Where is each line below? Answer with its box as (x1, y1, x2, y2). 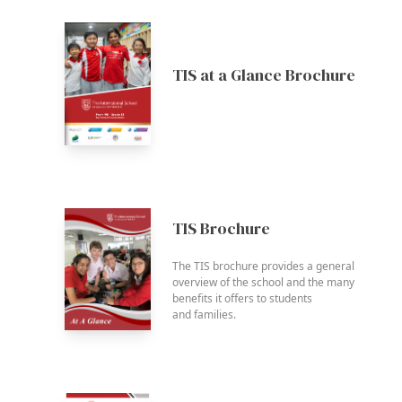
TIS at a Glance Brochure (172, 64, 355, 87)
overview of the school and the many (172, 275, 354, 290)
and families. (172, 307, 236, 322)
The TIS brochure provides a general (172, 258, 354, 274)
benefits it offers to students (172, 291, 312, 306)
